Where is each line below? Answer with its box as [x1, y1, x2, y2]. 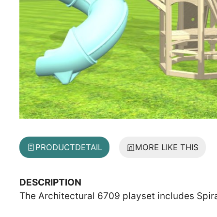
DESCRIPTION [19, 176, 81, 188]
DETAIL [75, 142, 102, 152]
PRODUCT [35, 142, 75, 152]
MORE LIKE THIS [135, 142, 199, 152]
